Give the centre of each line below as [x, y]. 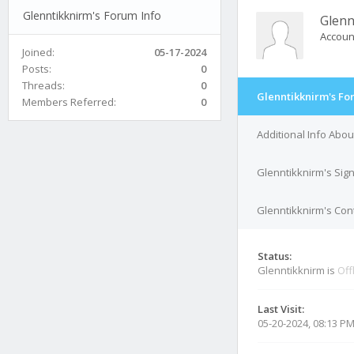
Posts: [37, 68]
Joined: [38, 52]
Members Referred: [69, 102]
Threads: [43, 85]
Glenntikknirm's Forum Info [92, 15]
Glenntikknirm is [298, 270]
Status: [275, 256]
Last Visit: [281, 309]
